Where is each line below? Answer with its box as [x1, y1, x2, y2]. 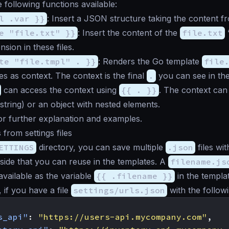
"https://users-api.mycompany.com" [38, 212, 207, 222]
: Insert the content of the [78, 28, 180, 38]
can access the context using [1, 85, 119, 96]
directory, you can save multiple [36, 142, 166, 153]
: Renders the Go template [98, 56, 202, 67]
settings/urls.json [73, 185, 165, 196]
